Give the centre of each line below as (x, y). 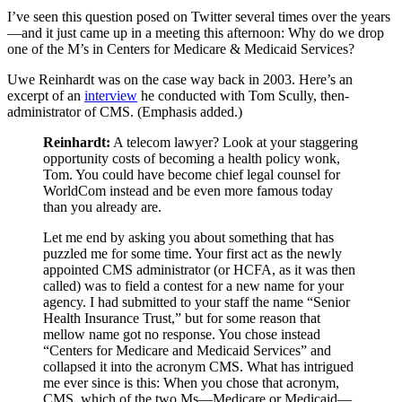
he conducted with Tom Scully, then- (243, 95)
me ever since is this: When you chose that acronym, (191, 382)
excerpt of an (46, 95)
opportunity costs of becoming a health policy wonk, (192, 158)
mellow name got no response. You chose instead (182, 334)
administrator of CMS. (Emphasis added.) (125, 111)
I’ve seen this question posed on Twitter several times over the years (199, 16)
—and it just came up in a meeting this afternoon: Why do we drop (196, 32)
